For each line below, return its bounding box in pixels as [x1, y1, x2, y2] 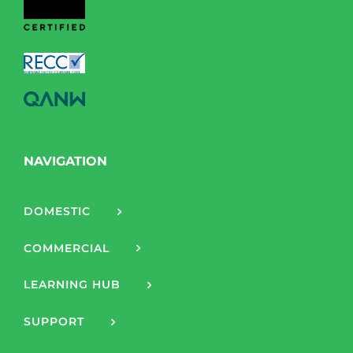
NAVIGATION [24, 153, 107, 169]
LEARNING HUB [24, 277, 121, 292]
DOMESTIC [24, 203, 91, 218]
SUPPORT [24, 314, 84, 329]
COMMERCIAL [24, 240, 110, 255]
